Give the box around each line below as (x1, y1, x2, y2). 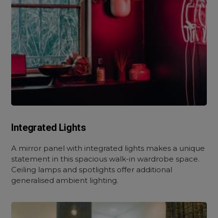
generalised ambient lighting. (11, 176, 119, 185)
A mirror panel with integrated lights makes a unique (11, 144, 205, 153)
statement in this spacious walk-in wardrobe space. (11, 154, 200, 163)
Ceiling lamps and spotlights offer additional (11, 165, 173, 174)
